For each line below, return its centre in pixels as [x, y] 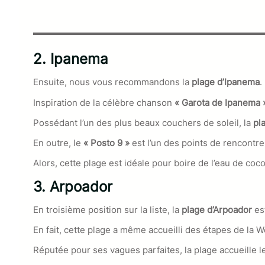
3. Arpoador [73, 186]
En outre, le [58, 143]
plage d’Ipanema [226, 82]
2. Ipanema [71, 59]
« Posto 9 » [108, 143]
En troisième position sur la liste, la [106, 209]
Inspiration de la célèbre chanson [103, 102]
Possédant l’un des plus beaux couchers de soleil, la [143, 122]
